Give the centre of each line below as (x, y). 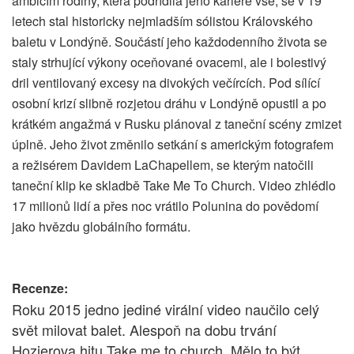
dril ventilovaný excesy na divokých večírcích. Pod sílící (166, 83)
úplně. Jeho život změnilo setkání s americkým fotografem (173, 145)
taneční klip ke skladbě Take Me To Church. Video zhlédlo (174, 186)
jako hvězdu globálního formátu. (101, 227)
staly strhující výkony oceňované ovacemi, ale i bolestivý (169, 62)
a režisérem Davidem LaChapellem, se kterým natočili (163, 165)
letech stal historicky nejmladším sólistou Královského (162, 21)
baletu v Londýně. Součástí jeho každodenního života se (169, 42)
